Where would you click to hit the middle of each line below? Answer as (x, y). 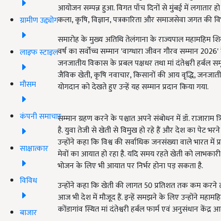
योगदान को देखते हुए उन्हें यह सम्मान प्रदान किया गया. (133, 87)
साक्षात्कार (34, 148)
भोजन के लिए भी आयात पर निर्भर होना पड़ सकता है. (130, 166)
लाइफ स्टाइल (39, 52)
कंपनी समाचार (40, 116)
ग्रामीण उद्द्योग (39, 20)
